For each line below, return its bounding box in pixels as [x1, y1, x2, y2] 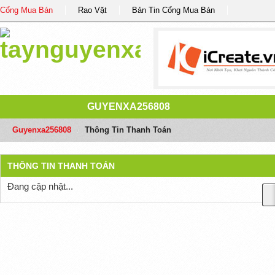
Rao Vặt [78, 6, 107, 15]
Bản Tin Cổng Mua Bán [132, 6, 215, 15]
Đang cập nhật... [7, 181, 73, 192]
